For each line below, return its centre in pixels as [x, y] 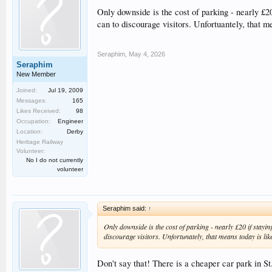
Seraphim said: [125, 208]
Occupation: [33, 121]
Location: [29, 131]
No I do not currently [55, 160]
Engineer [70, 121]
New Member [36, 74]
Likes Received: [39, 111]
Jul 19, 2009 [66, 90]
